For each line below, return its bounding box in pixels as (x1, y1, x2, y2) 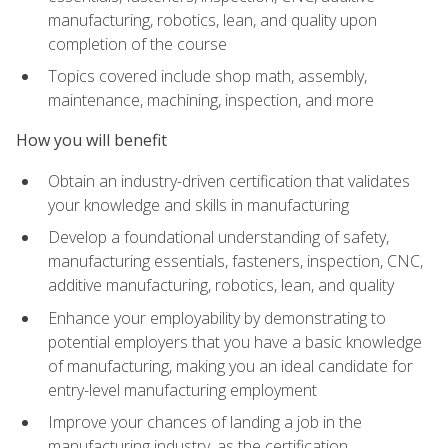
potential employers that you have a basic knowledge (48, 330, 422, 353)
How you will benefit (16, 129, 167, 152)
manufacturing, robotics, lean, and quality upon (48, 8, 377, 31)
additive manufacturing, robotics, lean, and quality (48, 274, 394, 297)
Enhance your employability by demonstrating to (48, 306, 386, 329)
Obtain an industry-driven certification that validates (48, 169, 410, 192)
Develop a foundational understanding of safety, (48, 226, 389, 249)
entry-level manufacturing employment (48, 378, 317, 401)
